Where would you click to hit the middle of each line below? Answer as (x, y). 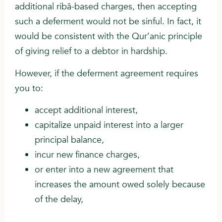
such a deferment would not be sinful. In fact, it (108, 22)
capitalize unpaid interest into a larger (109, 125)
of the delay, (59, 200)
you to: (29, 88)
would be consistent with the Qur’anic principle (109, 37)
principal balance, (69, 140)
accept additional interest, (86, 111)
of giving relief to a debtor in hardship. (91, 52)
